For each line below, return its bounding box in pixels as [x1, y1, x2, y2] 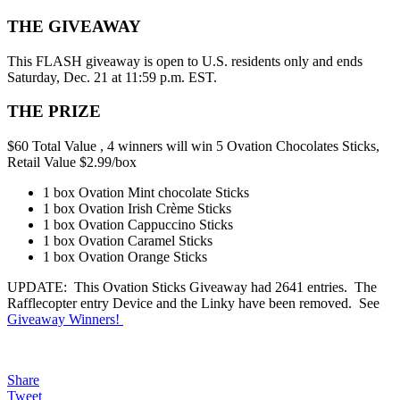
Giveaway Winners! [7, 311, 123, 327]
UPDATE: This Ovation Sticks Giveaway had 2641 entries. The [7, 279, 377, 295]
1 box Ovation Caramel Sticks [43, 232, 212, 248]
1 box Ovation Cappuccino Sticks [43, 216, 233, 232]
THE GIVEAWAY [7, 16, 141, 36]
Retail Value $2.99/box [7, 154, 137, 170]
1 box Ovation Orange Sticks [43, 248, 207, 264]
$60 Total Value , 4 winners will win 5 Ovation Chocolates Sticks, [7, 137, 379, 154]
